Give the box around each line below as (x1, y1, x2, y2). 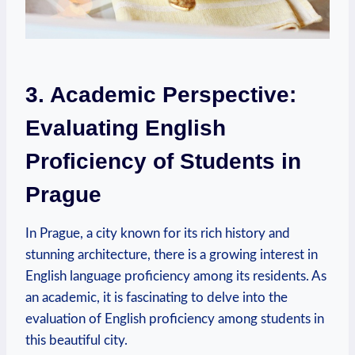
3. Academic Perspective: (25, 82, 296, 108)
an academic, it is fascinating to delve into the (25, 291, 288, 305)
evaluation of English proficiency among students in (25, 312, 324, 326)
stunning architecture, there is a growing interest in (25, 248, 318, 262)
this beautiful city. (25, 334, 128, 348)
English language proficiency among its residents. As (25, 269, 326, 284)
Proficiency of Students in (25, 149, 301, 174)
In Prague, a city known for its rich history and (25, 227, 290, 241)
